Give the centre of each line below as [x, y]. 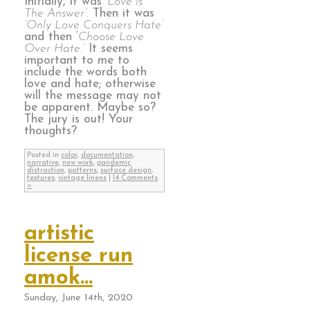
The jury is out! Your [79, 119]
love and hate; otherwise [90, 84]
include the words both [85, 72]
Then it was [121, 13]
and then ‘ [51, 37]
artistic [59, 234]
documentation [107, 156]
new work [78, 163]
